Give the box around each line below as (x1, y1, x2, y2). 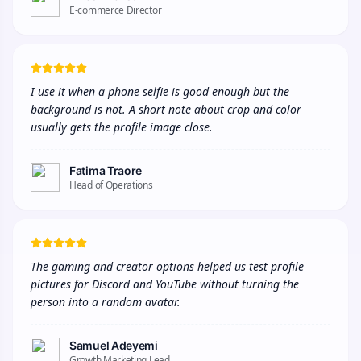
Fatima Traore (69, 163, 143, 177)
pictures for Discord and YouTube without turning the (31, 276, 299, 292)
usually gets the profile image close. (31, 118, 213, 135)
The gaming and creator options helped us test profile (31, 258, 304, 274)
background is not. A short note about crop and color (31, 101, 301, 117)
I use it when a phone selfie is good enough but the (31, 83, 289, 99)
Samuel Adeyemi (69, 338, 158, 352)
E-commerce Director (69, 2, 162, 17)
